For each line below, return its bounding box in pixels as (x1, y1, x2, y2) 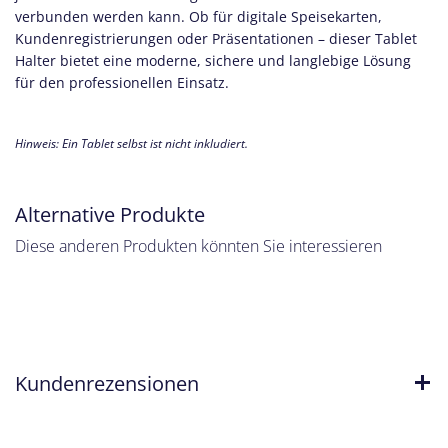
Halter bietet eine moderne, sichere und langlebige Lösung (15, 50, 411, 70)
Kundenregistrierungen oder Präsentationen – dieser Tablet (15, 28, 417, 48)
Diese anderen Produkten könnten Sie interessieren (15, 234, 382, 257)
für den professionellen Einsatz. (15, 72, 229, 92)
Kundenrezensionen (15, 368, 199, 397)
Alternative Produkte (15, 199, 205, 228)
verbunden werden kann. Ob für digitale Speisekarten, (15, 6, 382, 26)
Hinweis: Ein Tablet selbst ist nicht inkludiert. (15, 134, 248, 152)
